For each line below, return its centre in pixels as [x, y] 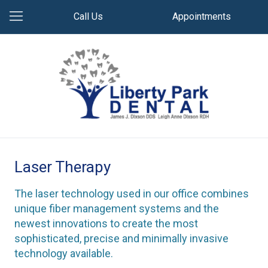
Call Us [88, 16]
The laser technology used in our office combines [132, 194]
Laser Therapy [63, 167]
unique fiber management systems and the [117, 208]
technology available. [64, 253]
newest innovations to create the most [106, 223]
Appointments [202, 16]
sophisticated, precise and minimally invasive [121, 238]
